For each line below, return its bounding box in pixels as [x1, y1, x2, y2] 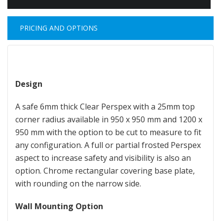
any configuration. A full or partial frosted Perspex [15, 140, 201, 150]
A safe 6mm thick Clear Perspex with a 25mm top [15, 101, 195, 112]
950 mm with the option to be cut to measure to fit [15, 127, 201, 138]
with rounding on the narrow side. [15, 178, 141, 189]
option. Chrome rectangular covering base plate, [15, 165, 195, 176]
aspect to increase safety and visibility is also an [15, 152, 191, 163]
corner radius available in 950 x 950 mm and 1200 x [15, 114, 202, 125]
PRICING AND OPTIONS [20, 23, 98, 33]
